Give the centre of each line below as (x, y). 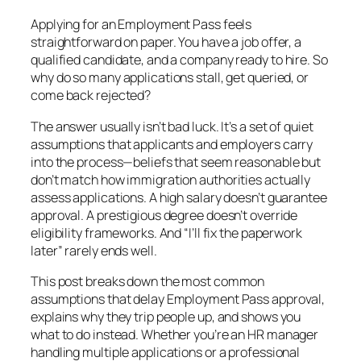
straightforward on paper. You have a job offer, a (166, 42)
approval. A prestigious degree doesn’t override (164, 215)
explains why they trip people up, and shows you (166, 316)
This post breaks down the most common (148, 281)
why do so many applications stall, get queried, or (170, 78)
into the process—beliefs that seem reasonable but (176, 162)
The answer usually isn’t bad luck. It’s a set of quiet (172, 126)
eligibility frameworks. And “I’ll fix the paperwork (166, 232)
